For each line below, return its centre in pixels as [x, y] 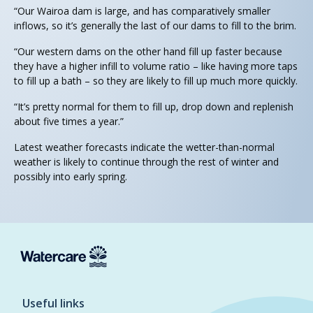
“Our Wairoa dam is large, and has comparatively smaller [142, 11]
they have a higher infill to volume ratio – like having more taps [156, 66]
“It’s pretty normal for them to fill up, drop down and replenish [154, 107]
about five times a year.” [69, 122]
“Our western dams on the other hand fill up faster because [148, 52]
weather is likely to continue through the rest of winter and [146, 162]
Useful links [53, 304]
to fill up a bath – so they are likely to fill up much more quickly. [156, 81]
